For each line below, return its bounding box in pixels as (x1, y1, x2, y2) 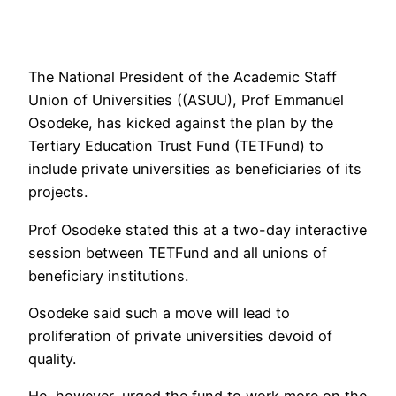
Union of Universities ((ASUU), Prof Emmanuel (28, 91, 344, 110)
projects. (28, 183, 88, 202)
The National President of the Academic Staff (28, 68, 337, 87)
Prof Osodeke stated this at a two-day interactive (28, 220, 367, 239)
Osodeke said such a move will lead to (28, 303, 290, 322)
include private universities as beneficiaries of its (28, 160, 362, 179)
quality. (28, 349, 76, 368)
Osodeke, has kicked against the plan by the (28, 114, 333, 133)
